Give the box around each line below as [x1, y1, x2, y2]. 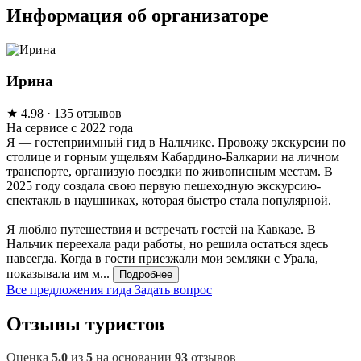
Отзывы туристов [6, 313, 164, 334]
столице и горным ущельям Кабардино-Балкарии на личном [6, 149, 339, 164]
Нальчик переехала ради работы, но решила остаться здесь [6, 236, 328, 251]
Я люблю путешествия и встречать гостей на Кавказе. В [6, 222, 316, 236]
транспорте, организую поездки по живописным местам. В [6, 164, 333, 178]
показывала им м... [6, 266, 110, 280]
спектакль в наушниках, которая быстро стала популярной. [6, 193, 331, 207]
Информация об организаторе [6, 5, 268, 27]
